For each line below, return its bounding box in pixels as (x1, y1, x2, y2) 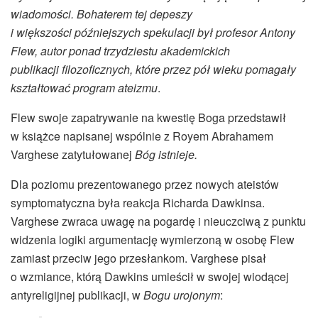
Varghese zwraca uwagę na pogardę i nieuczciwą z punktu (11, 212, 306, 229)
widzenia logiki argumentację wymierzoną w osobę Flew (11, 231, 295, 248)
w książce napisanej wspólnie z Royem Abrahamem (11, 127, 273, 144)
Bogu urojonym (143, 286, 220, 303)
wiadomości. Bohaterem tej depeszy (11, 5, 192, 22)
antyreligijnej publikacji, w (11, 286, 143, 303)
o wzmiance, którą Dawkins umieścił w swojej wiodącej (11, 268, 289, 285)
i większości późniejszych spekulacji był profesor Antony (11, 23, 295, 40)
